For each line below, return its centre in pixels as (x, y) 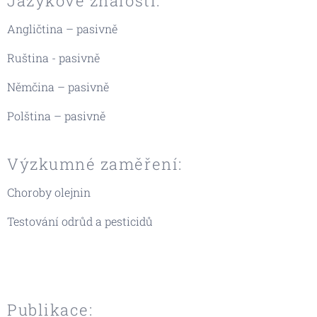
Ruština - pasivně (53, 57)
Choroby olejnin (49, 192)
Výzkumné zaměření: (95, 163)
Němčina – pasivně (58, 86)
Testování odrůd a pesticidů (80, 221)
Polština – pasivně (56, 115)
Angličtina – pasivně (62, 28)
